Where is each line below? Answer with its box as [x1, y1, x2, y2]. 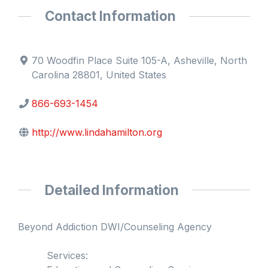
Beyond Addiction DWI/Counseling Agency [18, 221, 212, 233]
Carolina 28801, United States [32, 68, 167, 81]
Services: [47, 249, 88, 262]
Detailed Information [44, 181, 179, 198]
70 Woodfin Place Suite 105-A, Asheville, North [32, 54, 248, 66]
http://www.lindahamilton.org [32, 126, 163, 138]
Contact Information [44, 8, 176, 25]
